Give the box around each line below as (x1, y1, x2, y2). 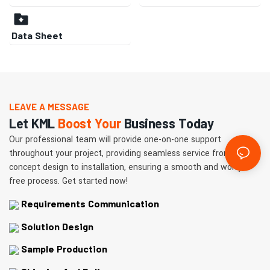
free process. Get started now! (9, 174, 128, 187)
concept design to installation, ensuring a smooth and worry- (9, 160, 245, 174)
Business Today (121, 115, 214, 131)
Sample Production (19, 243, 107, 255)
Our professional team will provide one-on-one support (9, 133, 221, 146)
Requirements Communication (21, 198, 159, 210)
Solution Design (19, 220, 93, 232)
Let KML (9, 115, 58, 131)
